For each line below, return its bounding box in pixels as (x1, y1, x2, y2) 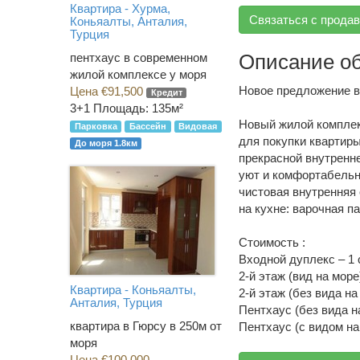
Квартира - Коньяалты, (70, 282, 196, 297)
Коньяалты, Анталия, (70, 14, 187, 28)
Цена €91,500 (70, 84, 146, 99)
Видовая (178, 121, 218, 132)
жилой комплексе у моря (70, 67, 207, 82)
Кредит (150, 88, 182, 98)
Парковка (74, 121, 117, 132)
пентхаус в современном (70, 51, 207, 65)
